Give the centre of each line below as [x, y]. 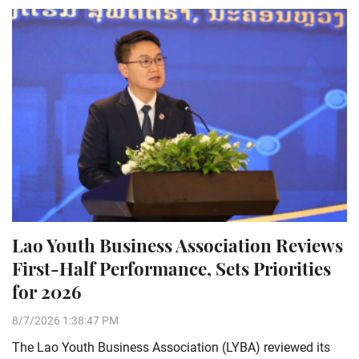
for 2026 [47, 291]
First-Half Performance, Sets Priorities [171, 268]
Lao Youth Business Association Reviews [177, 245]
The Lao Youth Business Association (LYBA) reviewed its [171, 347]
